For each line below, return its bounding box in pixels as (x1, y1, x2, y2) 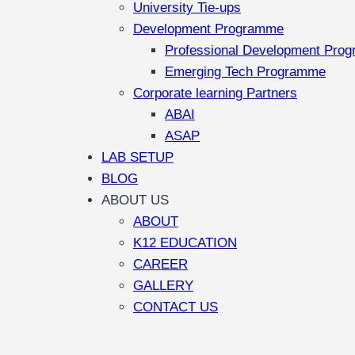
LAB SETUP (101, 150, 174, 165)
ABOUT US (101, 193, 169, 208)
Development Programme (133, 21, 284, 36)
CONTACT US (133, 300, 218, 315)
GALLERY (133, 278, 193, 293)
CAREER (133, 257, 188, 272)
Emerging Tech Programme (165, 64, 326, 79)
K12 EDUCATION (133, 235, 237, 250)
